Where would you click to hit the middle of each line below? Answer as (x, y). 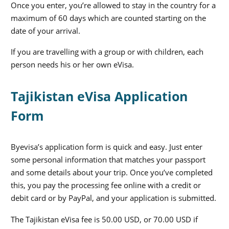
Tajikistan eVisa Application (99, 96)
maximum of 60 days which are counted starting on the (108, 18)
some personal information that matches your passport (108, 160)
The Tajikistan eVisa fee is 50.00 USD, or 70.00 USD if (104, 219)
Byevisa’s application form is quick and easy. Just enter (107, 147)
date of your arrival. (45, 30)
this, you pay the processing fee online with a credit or (106, 185)
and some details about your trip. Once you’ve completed (112, 173)
